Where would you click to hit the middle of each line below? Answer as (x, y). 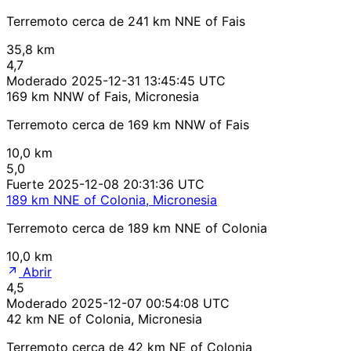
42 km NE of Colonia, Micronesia (104, 319)
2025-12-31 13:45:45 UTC (148, 81)
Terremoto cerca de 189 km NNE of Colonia (137, 228)
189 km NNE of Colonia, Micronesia (112, 200)
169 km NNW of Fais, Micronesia (103, 97)
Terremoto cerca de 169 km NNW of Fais (128, 125)
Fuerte (25, 185)
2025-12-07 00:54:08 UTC (150, 304)
